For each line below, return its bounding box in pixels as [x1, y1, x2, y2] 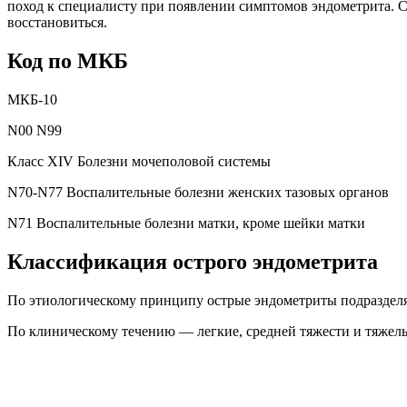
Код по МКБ [7, 48, 128, 73]
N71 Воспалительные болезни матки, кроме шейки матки [7, 214, 365, 231]
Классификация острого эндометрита [7, 249, 378, 273]
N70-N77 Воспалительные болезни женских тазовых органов [7, 184, 389, 200]
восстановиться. [7, 15, 107, 31]
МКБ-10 [7, 91, 57, 107]
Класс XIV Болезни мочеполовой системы [7, 153, 271, 169]
